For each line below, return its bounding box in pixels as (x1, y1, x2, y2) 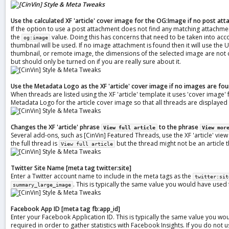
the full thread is (11, 139, 59, 148)
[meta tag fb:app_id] (61, 204, 120, 214)
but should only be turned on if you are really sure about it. (11, 57, 181, 66)
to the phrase (157, 123, 200, 132)
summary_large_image (13, 182, 71, 188)
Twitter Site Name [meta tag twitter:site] (11, 164, 131, 173)
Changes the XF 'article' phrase (11, 123, 101, 132)
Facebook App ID (11, 204, 60, 214)
